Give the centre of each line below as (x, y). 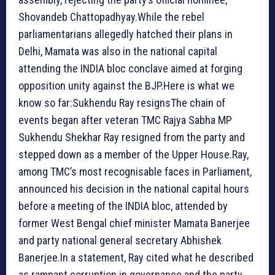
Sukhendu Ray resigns (122, 103)
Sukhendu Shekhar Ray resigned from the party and (132, 137)
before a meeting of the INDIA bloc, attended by (123, 206)
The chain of (198, 103)
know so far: (45, 103)
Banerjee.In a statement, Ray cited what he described (136, 257)
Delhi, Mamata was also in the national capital (118, 51)
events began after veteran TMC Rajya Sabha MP (125, 120)
